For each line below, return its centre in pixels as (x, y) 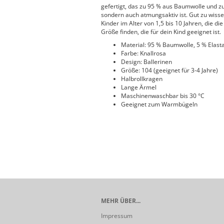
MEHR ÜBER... (121, 201)
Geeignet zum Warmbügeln (159, 104)
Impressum (117, 216)
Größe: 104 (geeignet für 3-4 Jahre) (169, 70)
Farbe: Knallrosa (143, 53)
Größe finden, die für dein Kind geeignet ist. (161, 32)
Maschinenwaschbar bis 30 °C (163, 96)
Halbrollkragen (142, 79)
